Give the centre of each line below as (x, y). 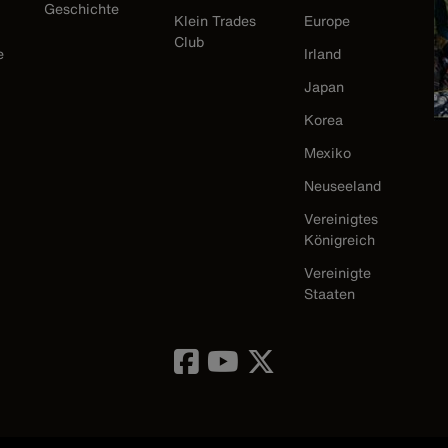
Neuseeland (342, 185)
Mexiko (327, 152)
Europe (327, 20)
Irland (322, 53)
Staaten (329, 293)
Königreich (339, 239)
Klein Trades (215, 20)
